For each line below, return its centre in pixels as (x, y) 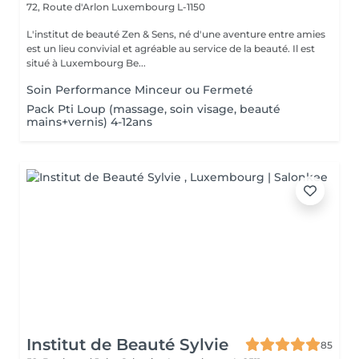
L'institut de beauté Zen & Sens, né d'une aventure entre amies (176, 34)
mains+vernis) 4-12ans (89, 122)
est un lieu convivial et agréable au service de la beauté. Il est (171, 48)
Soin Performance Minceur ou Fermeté (140, 90)
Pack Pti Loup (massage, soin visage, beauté (153, 109)
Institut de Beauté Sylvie (127, 345)
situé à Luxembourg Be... (86, 63)
